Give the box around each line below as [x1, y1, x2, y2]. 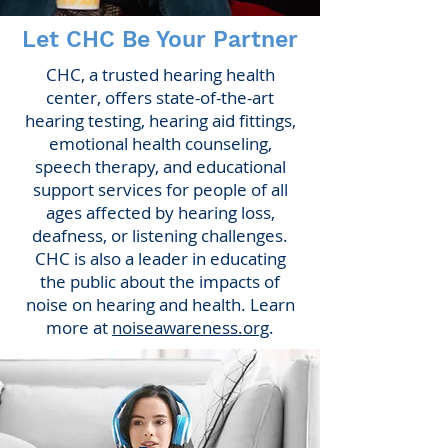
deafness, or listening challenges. [32, 224, 288, 247]
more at [46, 316, 112, 339]
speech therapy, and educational [34, 155, 286, 178]
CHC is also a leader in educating [34, 247, 286, 270]
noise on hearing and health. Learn [25, 293, 295, 316]
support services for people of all [32, 178, 288, 201]
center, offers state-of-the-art [46, 86, 274, 109]
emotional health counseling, [48, 132, 272, 155]
